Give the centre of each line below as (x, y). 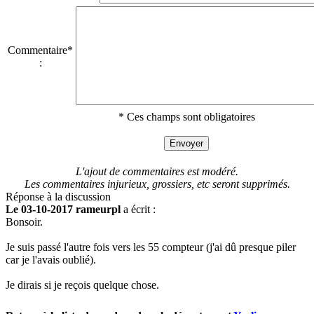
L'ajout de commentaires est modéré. (157, 171)
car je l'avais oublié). (51, 259)
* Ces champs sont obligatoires (186, 116)
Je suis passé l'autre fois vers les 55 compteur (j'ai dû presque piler (151, 247)
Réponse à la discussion (58, 196)
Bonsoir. (24, 221)
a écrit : (138, 209)
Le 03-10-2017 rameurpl (63, 209)
